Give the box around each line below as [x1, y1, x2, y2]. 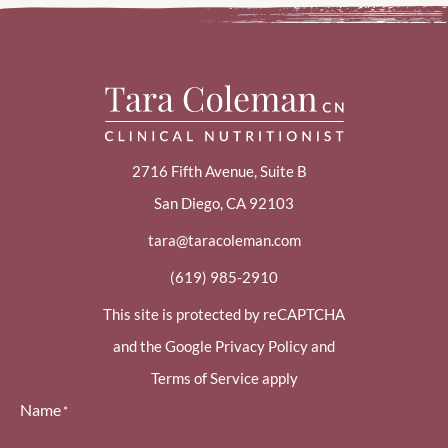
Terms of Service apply [150, 369, 298, 387]
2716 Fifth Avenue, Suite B [132, 162, 316, 180]
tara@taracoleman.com [147, 231, 301, 249]
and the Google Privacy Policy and [113, 337, 335, 355]
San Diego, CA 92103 [154, 194, 294, 212]
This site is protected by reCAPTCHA [103, 305, 345, 323]
